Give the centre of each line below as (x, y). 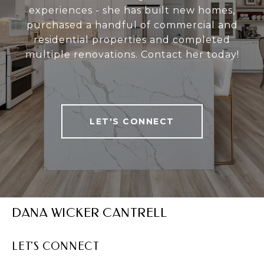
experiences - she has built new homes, (132, 11)
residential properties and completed (132, 40)
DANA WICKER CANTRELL (89, 213)
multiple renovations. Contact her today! (132, 55)
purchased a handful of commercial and (132, 25)
